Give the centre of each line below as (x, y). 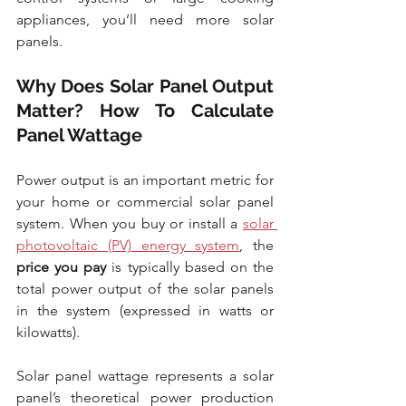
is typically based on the (190, 267)
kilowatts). (48, 333)
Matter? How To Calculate (145, 111)
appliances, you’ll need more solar (145, 20)
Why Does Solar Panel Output (145, 87)
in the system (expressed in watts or (145, 311)
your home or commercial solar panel (145, 202)
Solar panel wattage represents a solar (145, 376)
